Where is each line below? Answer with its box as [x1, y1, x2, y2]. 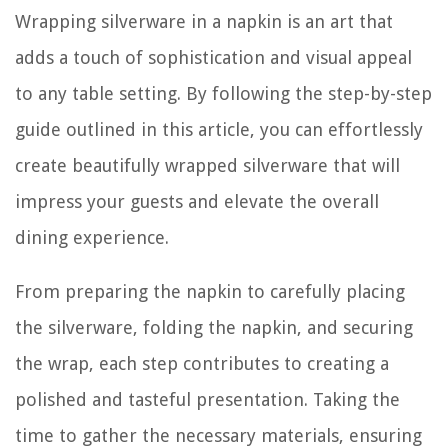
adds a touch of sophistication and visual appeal [15, 47, 412, 69]
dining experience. [15, 227, 169, 249]
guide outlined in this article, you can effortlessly [15, 119, 423, 141]
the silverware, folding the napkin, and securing [15, 317, 413, 339]
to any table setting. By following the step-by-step [15, 83, 432, 105]
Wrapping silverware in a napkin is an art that [15, 11, 393, 33]
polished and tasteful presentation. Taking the [15, 389, 400, 411]
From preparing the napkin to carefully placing [15, 281, 405, 303]
